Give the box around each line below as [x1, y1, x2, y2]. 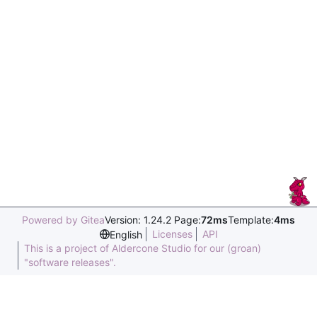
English [109, 228, 142, 241]
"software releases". [24, 256, 116, 268]
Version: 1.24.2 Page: [105, 214, 201, 226]
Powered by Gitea [22, 214, 105, 226]
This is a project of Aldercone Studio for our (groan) [24, 242, 261, 254]
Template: [228, 214, 274, 226]
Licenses [151, 228, 192, 240]
